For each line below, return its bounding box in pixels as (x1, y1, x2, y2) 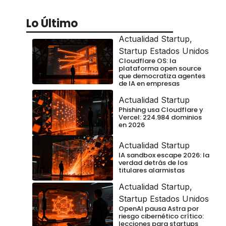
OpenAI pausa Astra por (119, 204, 199, 214)
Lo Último (26, 16, 78, 32)
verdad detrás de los (119, 158, 188, 168)
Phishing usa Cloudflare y (119, 105, 203, 115)
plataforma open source (119, 64, 201, 74)
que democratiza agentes (119, 71, 205, 81)
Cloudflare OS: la (119, 56, 176, 66)
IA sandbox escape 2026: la (119, 150, 209, 160)
